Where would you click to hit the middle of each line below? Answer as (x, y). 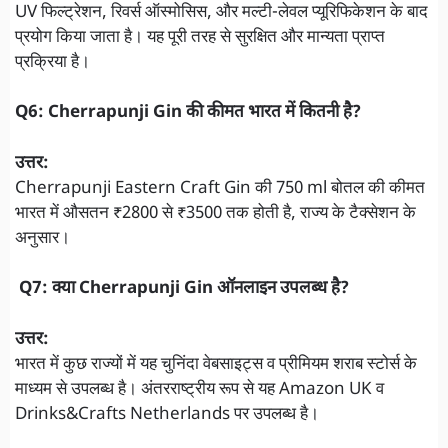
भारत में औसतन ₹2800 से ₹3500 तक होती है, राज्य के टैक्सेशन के (215, 213)
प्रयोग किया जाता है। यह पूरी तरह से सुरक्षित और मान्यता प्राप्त (200, 37)
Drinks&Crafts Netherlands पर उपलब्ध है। (167, 414)
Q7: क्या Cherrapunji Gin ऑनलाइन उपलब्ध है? (182, 289)
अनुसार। (42, 238)
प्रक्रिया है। (52, 62)
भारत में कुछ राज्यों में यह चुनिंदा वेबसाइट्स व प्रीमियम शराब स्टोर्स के (216, 364)
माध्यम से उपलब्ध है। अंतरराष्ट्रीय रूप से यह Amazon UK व (199, 389)
